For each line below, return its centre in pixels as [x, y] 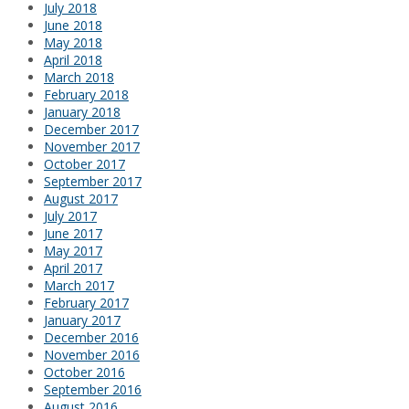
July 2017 [70, 216]
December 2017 [91, 130]
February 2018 [86, 95]
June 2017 [73, 234]
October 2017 [84, 164]
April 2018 [73, 60]
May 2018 [73, 43]
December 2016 [91, 338]
